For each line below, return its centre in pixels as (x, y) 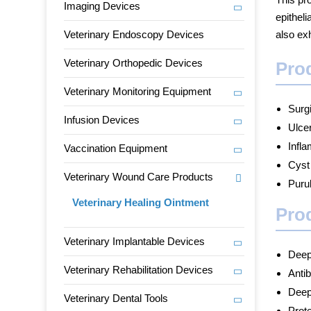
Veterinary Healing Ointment (141, 202)
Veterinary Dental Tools (116, 298)
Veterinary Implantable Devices (135, 241)
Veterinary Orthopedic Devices (134, 63)
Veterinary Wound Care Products (139, 177)
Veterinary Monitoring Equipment (138, 91)
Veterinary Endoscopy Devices (134, 34)
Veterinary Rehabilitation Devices (139, 270)
